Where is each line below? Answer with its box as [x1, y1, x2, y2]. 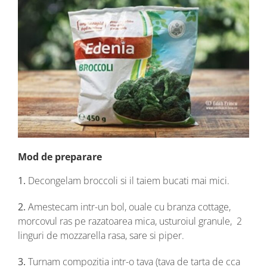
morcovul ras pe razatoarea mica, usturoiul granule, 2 [18, 215, 242, 228]
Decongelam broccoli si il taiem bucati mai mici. [26, 174, 229, 188]
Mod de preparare [18, 150, 102, 164]
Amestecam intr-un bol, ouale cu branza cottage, [26, 200, 231, 214]
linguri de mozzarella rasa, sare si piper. [18, 229, 184, 243]
